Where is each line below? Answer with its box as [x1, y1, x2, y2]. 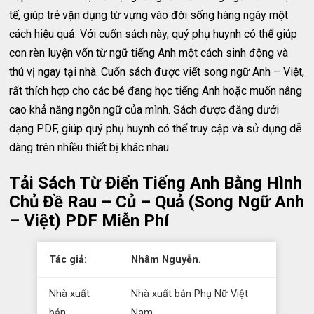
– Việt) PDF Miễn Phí [9, 211, 170, 231]
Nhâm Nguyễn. [131, 254, 202, 266]
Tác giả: [49, 254, 88, 266]
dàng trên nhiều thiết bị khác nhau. [9, 141, 172, 154]
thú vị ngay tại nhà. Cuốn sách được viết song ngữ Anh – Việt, [9, 65, 305, 78]
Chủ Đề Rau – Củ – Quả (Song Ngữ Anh [9, 192, 305, 212]
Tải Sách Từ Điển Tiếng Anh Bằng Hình [9, 173, 303, 193]
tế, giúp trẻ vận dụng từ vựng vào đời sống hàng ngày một [9, 8, 289, 22]
